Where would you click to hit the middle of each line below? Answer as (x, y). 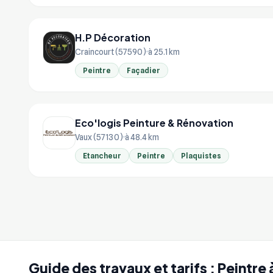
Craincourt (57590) (111, 51)
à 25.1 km (164, 51)
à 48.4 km (142, 137)
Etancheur (102, 155)
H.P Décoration (113, 37)
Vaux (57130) (99, 137)
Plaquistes (201, 155)
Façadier (144, 70)
